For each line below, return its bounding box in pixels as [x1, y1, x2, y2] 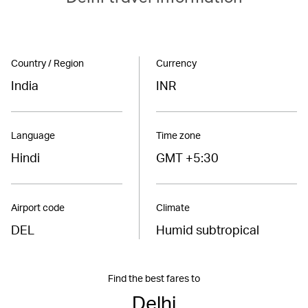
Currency [155, 56, 197, 69]
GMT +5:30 [155, 148, 219, 165]
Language [11, 129, 55, 141]
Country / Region [11, 56, 84, 69]
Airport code [11, 201, 65, 213]
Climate [155, 201, 190, 213]
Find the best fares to [108, 272, 200, 284]
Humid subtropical [155, 221, 259, 237]
